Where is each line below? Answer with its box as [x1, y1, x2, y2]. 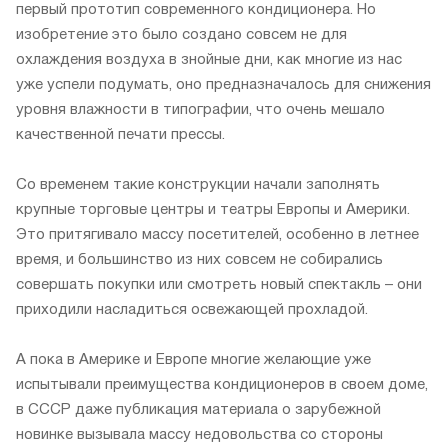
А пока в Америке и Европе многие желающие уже [16, 353, 371, 368]
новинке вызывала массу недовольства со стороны [16, 428, 383, 443]
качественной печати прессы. [16, 128, 225, 143]
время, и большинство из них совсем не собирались [16, 253, 383, 268]
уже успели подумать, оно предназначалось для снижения [16, 78, 431, 93]
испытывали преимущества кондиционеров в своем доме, [16, 378, 428, 393]
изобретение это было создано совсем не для [16, 28, 347, 43]
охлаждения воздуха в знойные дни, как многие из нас [16, 53, 402, 68]
